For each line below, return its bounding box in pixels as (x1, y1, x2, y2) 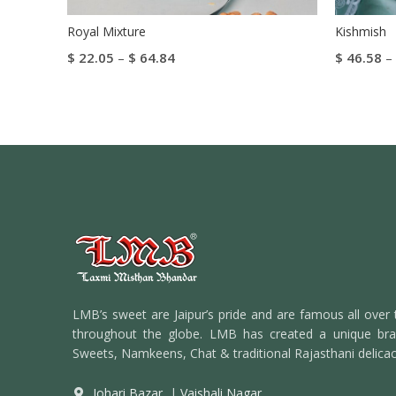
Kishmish (335, 23, 386, 41)
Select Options (67, 76, 162, 93)
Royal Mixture (67, 23, 146, 41)
